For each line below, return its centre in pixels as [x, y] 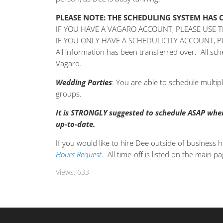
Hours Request [79, 154]
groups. [69, 93]
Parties [99, 82]
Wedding [71, 82]
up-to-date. [75, 124]
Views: [65, 172]
